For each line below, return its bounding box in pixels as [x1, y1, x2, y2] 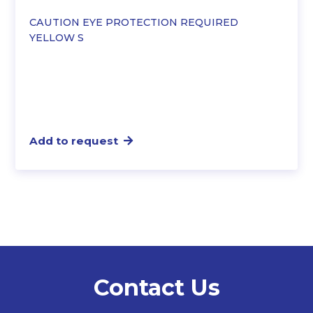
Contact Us [93, 274, 220, 302]
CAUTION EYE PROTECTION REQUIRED [29, 15, 239, 29]
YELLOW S [29, 31, 85, 44]
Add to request [29, 133, 119, 147]
